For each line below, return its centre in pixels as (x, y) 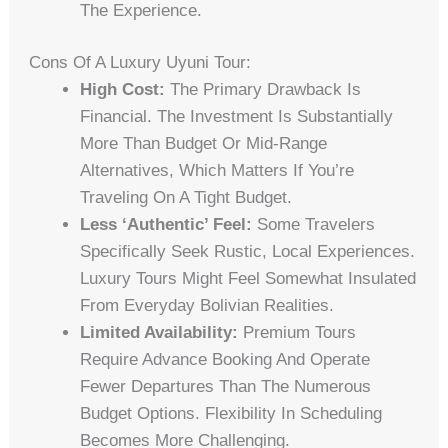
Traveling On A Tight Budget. (186, 198)
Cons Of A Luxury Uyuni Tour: (140, 63)
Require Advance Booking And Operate (225, 360)
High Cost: (123, 90)
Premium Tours (297, 333)
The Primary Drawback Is (263, 90)
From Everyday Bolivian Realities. (207, 306)
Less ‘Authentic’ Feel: (166, 225)
